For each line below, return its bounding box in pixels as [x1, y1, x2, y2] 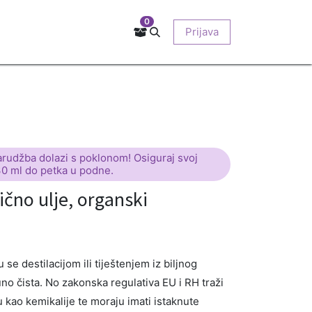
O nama [226, 24, 264, 38]
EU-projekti [147, 24, 204, 38]
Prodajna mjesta [56, 24, 136, 38]
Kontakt [8, 24, 46, 38]
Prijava [185, 24, 219, 38]
